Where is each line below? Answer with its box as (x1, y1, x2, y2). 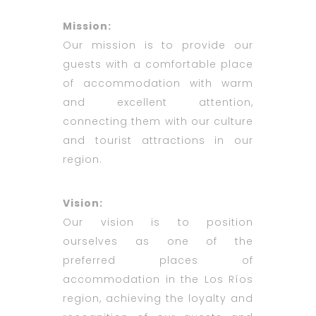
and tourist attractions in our (63, 133, 253, 148)
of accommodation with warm (63, 76, 253, 91)
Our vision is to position (63, 215, 253, 230)
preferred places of (63, 253, 253, 268)
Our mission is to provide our (63, 38, 253, 53)
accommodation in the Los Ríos (63, 272, 253, 287)
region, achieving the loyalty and (63, 291, 253, 306)
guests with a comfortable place (63, 57, 253, 72)
